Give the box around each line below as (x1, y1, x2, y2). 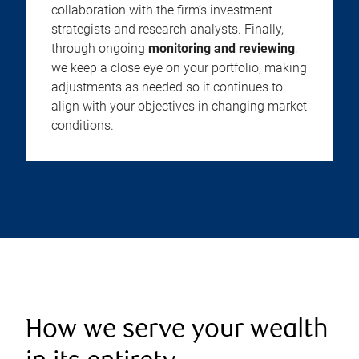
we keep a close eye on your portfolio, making (51, 60, 307, 75)
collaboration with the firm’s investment (51, 2, 272, 18)
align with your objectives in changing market (51, 99, 307, 114)
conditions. (51, 118, 114, 133)
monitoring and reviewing (148, 41, 295, 56)
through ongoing (51, 41, 148, 56)
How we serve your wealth (26, 317, 329, 344)
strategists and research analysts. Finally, (51, 22, 284, 37)
